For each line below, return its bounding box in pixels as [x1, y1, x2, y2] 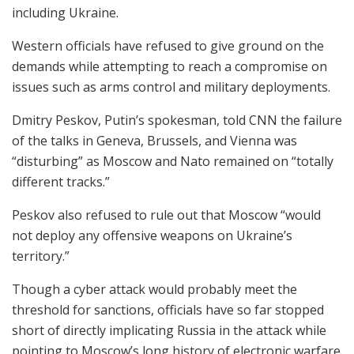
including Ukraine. [12, 3, 119, 21]
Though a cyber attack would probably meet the [12, 280, 297, 298]
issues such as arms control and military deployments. [12, 77, 330, 96]
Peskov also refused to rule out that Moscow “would [12, 205, 321, 224]
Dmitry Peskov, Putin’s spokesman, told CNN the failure [12, 111, 342, 129]
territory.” [12, 247, 70, 265]
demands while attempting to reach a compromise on [12, 57, 327, 75]
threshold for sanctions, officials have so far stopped [12, 300, 324, 318]
